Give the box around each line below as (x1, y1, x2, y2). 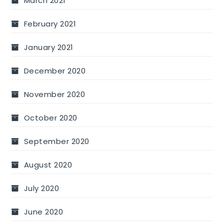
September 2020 (23, 136, 89, 147)
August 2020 (23, 159, 72, 170)
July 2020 (23, 183, 59, 194)
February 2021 (23, 18, 76, 29)
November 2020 (23, 89, 85, 100)
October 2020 (23, 112, 77, 123)
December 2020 (23, 65, 86, 76)
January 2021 (23, 42, 73, 53)
